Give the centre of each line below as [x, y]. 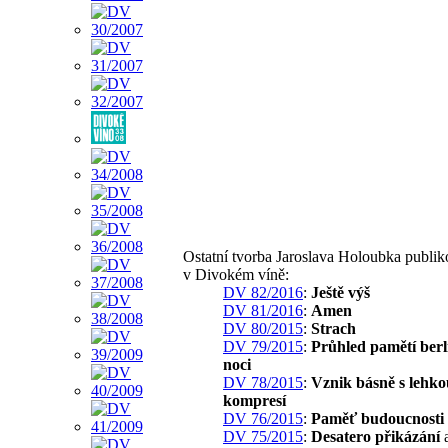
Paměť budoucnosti [377, 418]
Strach [333, 328]
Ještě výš [340, 292]
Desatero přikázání [375, 436]
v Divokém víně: [236, 274]
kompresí [254, 400]
